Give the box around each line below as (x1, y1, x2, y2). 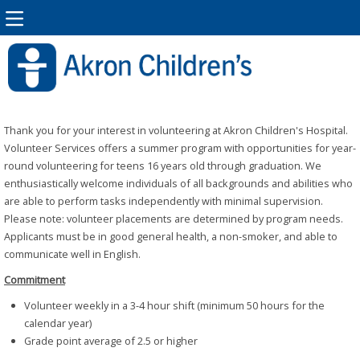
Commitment (4, 272, 65, 288)
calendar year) (24, 316, 92, 331)
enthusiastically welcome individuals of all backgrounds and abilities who (4, 176, 353, 190)
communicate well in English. (4, 247, 141, 261)
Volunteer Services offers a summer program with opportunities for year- (4, 141, 356, 155)
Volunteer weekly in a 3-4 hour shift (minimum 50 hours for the (24, 298, 325, 313)
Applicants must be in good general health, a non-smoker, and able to (4, 229, 337, 243)
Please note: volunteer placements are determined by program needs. (4, 211, 343, 226)
